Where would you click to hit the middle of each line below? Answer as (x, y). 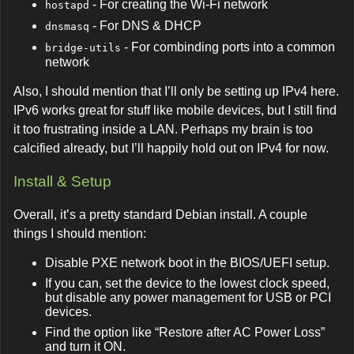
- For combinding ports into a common (228, 47)
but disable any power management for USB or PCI (188, 297)
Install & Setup (62, 181)
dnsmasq (67, 27)
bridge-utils (83, 48)
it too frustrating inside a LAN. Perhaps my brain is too (163, 130)
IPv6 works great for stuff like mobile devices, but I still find (175, 111)
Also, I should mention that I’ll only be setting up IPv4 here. (176, 92)
